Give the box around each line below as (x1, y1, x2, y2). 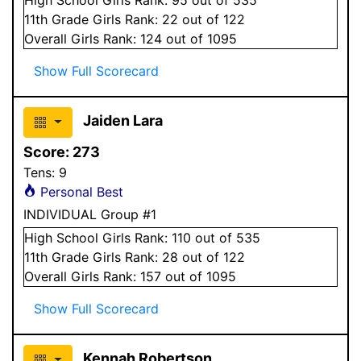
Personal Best (36, 183, 123, 200)
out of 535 (191, 229, 260, 246)
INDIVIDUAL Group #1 (23, 205, 156, 222)
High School (24, 229, 98, 246)
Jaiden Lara (82, 111, 163, 129)
